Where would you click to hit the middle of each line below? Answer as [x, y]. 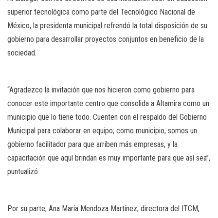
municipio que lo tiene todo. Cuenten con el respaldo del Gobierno [107, 117]
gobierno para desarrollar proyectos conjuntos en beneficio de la [106, 39]
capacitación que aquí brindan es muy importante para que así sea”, [109, 158]
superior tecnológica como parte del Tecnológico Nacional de [101, 12]
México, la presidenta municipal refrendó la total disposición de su [107, 26]
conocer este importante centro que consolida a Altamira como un [108, 104]
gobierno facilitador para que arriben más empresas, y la [92, 145]
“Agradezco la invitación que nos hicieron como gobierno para [101, 90]
